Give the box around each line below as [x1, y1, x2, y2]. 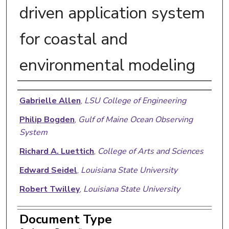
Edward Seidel [19, 164, 77, 176]
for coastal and [19, 28, 128, 50]
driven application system [19, 2, 205, 24]
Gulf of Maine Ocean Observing [78, 113, 193, 125]
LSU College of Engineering [84, 95, 186, 106]
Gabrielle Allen [19, 95, 81, 106]
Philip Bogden [19, 113, 75, 125]
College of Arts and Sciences [97, 145, 203, 157]
